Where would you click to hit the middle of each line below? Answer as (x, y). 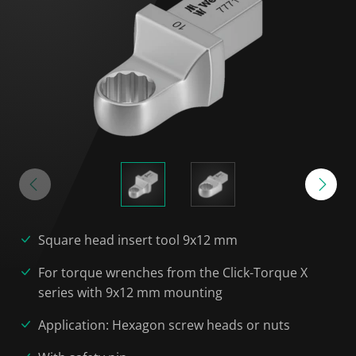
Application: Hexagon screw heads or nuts (164, 325)
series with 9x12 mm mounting (130, 292)
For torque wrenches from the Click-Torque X (173, 273)
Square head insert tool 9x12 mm (138, 240)
